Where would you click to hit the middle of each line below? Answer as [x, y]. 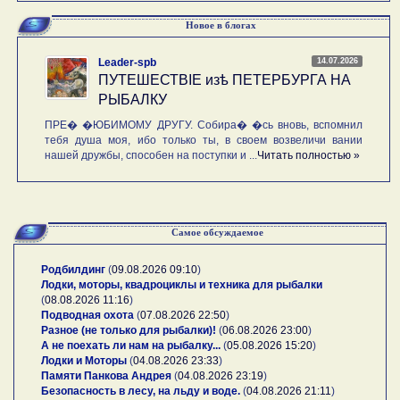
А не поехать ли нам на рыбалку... [131, 345]
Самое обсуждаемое [217, 232]
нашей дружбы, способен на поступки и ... [151, 155]
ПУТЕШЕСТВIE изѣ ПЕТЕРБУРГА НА [225, 79]
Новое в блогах [221, 25]
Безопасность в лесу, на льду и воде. [141, 391]
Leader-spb [128, 62]
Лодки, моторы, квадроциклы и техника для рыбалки [182, 284]
